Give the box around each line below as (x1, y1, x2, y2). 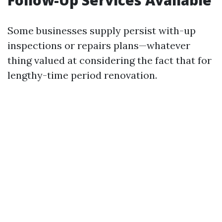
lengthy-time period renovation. (7, 69, 157, 81)
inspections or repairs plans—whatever (7, 39, 190, 52)
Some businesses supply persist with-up (7, 24, 196, 37)
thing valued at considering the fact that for (7, 54, 212, 66)
